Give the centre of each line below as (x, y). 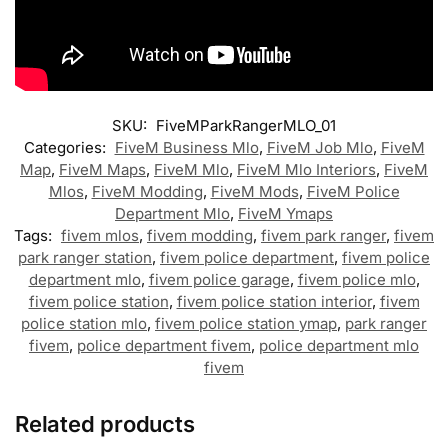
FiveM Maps (102, 170)
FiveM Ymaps (285, 214)
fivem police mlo (356, 280)
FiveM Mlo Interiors (306, 170)
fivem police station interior (274, 302)
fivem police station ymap (246, 324)
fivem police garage (219, 280)
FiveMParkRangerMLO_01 (246, 126)
